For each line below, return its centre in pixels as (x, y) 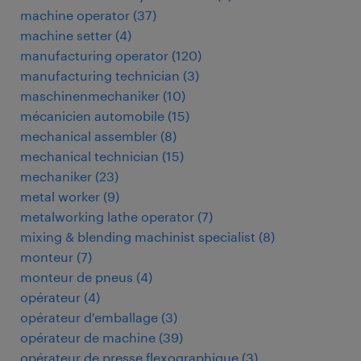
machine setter (66, 35)
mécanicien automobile (92, 116)
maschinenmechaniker (90, 95)
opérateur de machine (88, 337)
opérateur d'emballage (89, 317)
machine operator (75, 15)
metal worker (60, 196)
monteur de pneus (77, 277)
